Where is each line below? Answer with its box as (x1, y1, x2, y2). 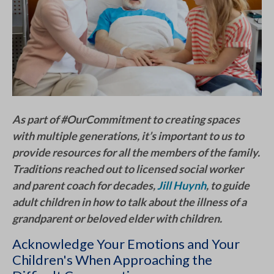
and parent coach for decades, (12, 179, 157, 193)
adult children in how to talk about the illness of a (12, 195, 246, 209)
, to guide (206, 179, 250, 193)
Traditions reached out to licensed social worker (12, 162, 243, 176)
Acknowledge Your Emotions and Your (12, 235, 240, 253)
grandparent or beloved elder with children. (12, 212, 222, 226)
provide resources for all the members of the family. (12, 146, 260, 160)
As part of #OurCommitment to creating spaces (12, 113, 240, 127)
